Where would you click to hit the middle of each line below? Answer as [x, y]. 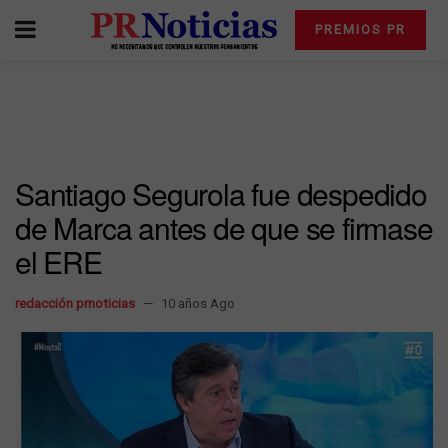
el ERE [58, 261]
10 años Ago [198, 303]
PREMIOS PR [360, 29]
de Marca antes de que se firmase [224, 227]
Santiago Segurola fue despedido [221, 193]
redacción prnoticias [75, 303]
